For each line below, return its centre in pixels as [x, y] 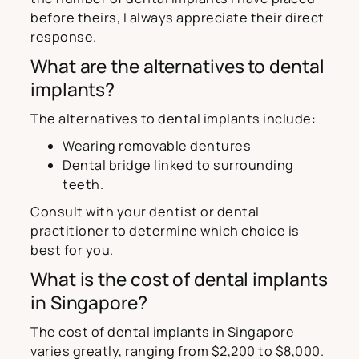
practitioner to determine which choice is [165, 231]
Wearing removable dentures [157, 146]
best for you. [72, 250]
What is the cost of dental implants [179, 280]
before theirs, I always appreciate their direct [177, 18]
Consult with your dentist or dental [145, 212]
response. [64, 37]
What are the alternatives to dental [177, 67]
